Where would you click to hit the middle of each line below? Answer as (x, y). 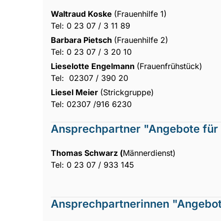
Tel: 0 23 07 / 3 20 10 (91, 52)
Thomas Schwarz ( (87, 153)
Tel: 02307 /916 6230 (91, 104)
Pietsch (99, 40)
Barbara (67, 40)
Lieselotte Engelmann (94, 66)
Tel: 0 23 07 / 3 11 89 (91, 25)
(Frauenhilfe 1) (140, 14)
